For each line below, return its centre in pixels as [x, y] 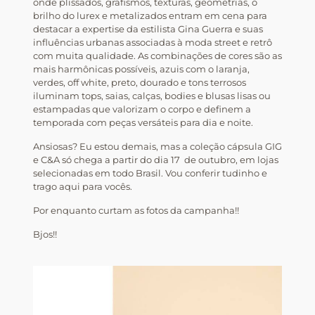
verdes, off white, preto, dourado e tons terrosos [139, 83]
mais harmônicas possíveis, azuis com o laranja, [141, 69]
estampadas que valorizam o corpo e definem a [142, 109]
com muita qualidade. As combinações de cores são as [157, 56]
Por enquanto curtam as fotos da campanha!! [136, 211]
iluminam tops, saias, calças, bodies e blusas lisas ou [152, 96]
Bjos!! [45, 234]
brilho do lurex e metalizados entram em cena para [150, 16]
